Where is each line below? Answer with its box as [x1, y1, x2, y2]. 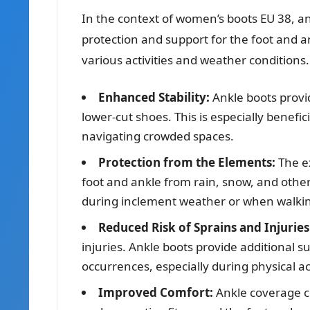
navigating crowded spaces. [82, 127, 234, 144]
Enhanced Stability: [98, 89, 210, 105]
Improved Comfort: [98, 284, 213, 300]
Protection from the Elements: [98, 154, 275, 170]
